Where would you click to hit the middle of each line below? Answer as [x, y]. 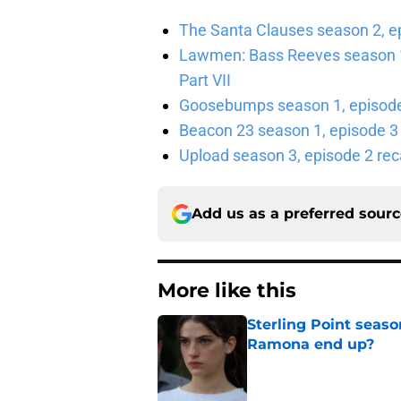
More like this [227, 291]
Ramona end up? [311, 345]
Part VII [205, 81]
